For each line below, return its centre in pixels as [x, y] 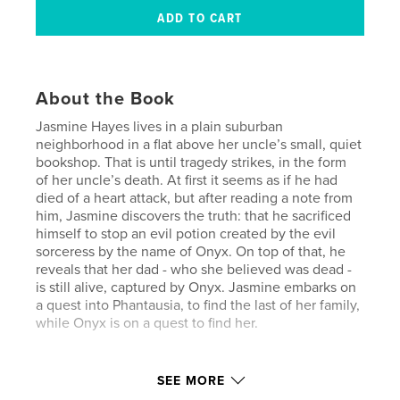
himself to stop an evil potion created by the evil [186, 233]
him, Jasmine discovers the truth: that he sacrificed [194, 216]
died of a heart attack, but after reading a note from [195, 198]
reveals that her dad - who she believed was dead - [194, 269]
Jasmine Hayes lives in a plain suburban [160, 126]
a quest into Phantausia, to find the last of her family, [198, 305]
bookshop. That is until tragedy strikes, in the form [192, 162]
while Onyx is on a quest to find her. [147, 323]
